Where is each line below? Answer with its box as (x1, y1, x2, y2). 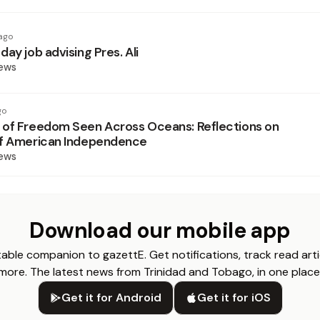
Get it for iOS (196, 290, 271, 305)
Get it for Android (61, 290, 161, 305)
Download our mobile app (29, 216, 291, 244)
